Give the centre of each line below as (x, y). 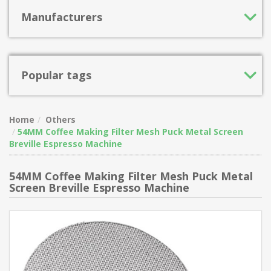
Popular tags (56, 75)
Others (60, 119)
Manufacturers (62, 17)
